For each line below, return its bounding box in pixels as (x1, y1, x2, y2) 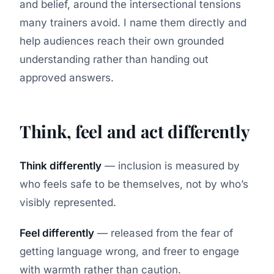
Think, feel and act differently (20, 120, 250, 143)
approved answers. (20, 72, 114, 84)
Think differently (20, 160, 102, 172)
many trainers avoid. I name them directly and (20, 17, 246, 29)
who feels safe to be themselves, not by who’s (20, 178, 248, 191)
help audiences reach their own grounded (20, 35, 224, 48)
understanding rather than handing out (20, 53, 209, 66)
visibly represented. (20, 196, 116, 209)
